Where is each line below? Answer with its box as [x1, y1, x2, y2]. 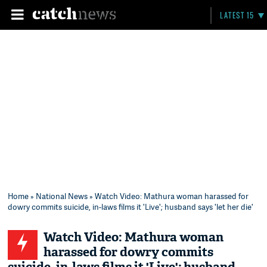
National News [36, 191, 88, 201]
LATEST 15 [220, 10, 254, 20]
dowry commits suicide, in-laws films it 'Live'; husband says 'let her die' [8, 201, 254, 212]
